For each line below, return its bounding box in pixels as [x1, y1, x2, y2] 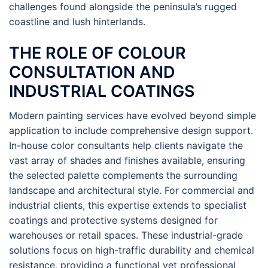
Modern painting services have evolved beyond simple [9, 109, 256, 121]
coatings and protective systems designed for [9, 214, 218, 226]
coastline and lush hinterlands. [9, 16, 145, 28]
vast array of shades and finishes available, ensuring [9, 154, 245, 166]
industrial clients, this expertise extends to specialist [9, 199, 246, 211]
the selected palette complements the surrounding [9, 169, 237, 181]
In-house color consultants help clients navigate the [9, 139, 243, 151]
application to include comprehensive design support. [9, 124, 253, 136]
